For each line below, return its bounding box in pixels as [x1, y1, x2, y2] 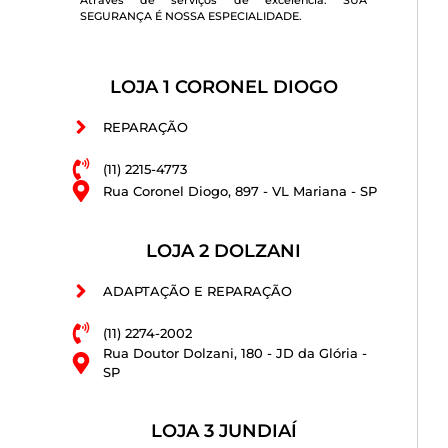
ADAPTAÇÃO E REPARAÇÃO [102, 282, 292, 299]
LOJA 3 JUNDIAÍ [150, 420, 297, 443]
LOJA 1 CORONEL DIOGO [109, 76, 338, 99]
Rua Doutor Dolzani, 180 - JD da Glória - [102, 345, 367, 362]
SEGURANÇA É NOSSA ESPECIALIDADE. [80, 8, 302, 23]
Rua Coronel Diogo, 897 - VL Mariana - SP [102, 182, 377, 199]
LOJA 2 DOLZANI [146, 240, 301, 263]
